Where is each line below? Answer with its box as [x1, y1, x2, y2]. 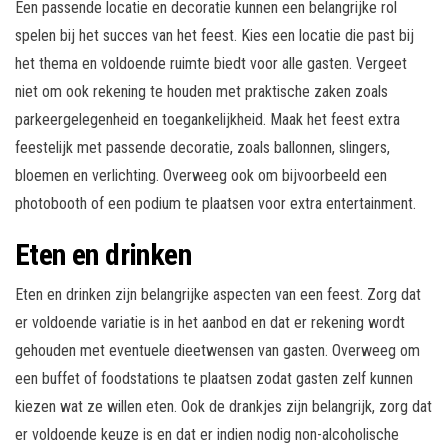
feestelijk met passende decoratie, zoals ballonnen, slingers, [15, 138, 390, 158]
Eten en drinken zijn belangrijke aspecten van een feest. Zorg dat [15, 285, 421, 305]
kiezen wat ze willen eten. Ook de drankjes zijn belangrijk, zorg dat [15, 397, 432, 417]
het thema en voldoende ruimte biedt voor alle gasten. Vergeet [15, 54, 407, 74]
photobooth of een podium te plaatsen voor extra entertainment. [15, 194, 416, 214]
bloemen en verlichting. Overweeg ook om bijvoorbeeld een [15, 166, 387, 186]
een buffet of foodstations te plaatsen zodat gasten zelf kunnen [15, 369, 413, 389]
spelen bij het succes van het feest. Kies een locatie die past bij [15, 26, 414, 46]
